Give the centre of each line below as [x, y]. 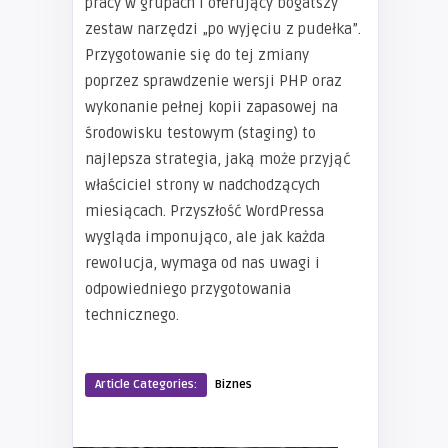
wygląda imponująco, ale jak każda [205, 237]
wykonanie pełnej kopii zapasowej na [211, 107]
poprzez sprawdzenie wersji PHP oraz [213, 81]
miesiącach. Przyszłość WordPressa [204, 211]
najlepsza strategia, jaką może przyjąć [218, 159]
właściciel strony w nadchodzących [202, 185]
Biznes [233, 385]
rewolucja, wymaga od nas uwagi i [202, 263]
